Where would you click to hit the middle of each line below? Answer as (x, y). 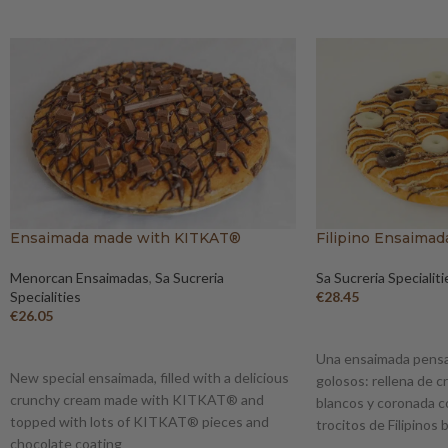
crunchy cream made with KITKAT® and (137, 399)
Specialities (45, 296)
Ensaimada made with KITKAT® (125, 237)
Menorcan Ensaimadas (79, 277)
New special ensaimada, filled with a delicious (149, 377)
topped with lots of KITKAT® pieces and (139, 421)
